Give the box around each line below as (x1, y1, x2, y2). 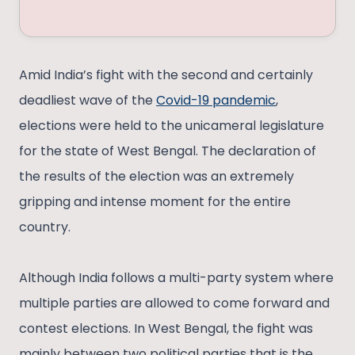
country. (19, 218, 71, 237)
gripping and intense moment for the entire (19, 193, 291, 212)
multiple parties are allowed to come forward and (19, 294, 330, 313)
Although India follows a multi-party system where (19, 269, 334, 288)
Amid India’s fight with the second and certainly (19, 66, 313, 85)
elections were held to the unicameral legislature (19, 116, 324, 136)
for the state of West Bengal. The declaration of (19, 142, 316, 161)
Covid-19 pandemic (156, 91, 276, 110)
